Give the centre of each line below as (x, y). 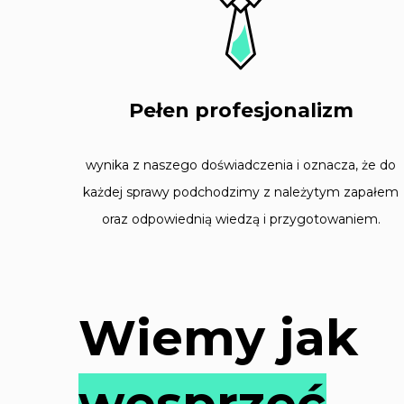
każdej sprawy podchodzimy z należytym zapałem (241, 193)
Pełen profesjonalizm (241, 111)
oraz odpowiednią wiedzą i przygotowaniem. (241, 220)
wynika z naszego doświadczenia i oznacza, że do (241, 165)
